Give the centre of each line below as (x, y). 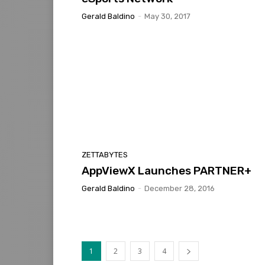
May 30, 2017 (167, 17)
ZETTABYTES (105, 154)
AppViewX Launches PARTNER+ (167, 170)
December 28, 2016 (180, 188)
